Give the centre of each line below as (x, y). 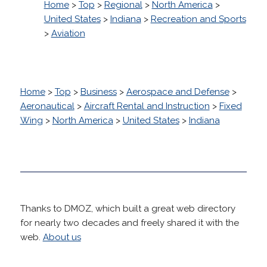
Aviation (68, 33)
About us (62, 237)
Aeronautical (47, 106)
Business (98, 91)
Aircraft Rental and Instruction (147, 106)
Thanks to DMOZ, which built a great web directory (128, 208)
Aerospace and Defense (178, 91)
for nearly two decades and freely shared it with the (129, 223)
